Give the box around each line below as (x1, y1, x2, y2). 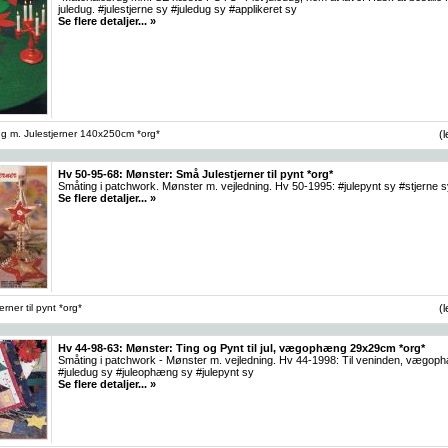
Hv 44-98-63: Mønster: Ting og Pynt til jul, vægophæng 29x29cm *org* (58, 341, 425, 354)
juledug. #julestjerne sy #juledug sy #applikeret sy (58, 2, 297, 15)
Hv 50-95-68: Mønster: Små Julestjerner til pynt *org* (58, 167, 333, 180)
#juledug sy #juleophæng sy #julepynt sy (58, 365, 254, 378)
